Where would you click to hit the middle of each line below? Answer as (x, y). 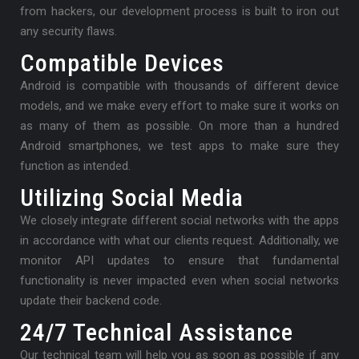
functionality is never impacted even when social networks (179, 281)
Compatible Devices (122, 63)
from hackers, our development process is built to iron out (179, 12)
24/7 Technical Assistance (157, 333)
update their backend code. (91, 301)
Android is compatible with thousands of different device (179, 86)
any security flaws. (69, 32)
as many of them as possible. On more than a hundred (179, 126)
